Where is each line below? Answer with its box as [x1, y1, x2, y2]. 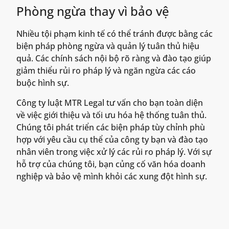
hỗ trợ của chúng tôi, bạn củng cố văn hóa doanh [16, 158, 205, 170]
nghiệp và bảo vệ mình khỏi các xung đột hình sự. [16, 170, 207, 182]
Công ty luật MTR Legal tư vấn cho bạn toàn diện [16, 97, 203, 108]
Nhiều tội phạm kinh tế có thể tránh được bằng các [16, 28, 213, 40]
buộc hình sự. [16, 77, 69, 89]
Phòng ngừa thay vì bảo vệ [16, 2, 169, 19]
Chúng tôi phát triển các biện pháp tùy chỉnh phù [16, 121, 205, 133]
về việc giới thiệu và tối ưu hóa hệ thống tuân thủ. [16, 109, 207, 121]
